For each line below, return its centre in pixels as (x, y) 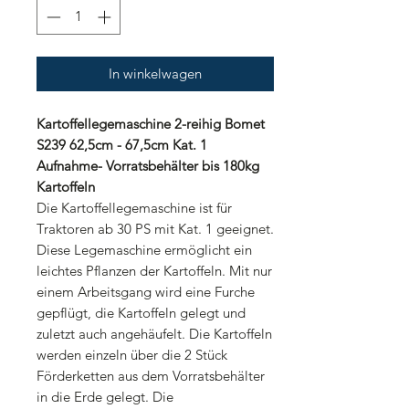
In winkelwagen (155, 73)
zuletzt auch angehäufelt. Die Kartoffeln (154, 333)
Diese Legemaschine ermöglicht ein (144, 249)
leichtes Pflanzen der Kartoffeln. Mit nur (154, 270)
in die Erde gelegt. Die (105, 396)
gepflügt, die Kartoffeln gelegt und (141, 312)
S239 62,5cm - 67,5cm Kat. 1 (122, 144)
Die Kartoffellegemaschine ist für (134, 207)
